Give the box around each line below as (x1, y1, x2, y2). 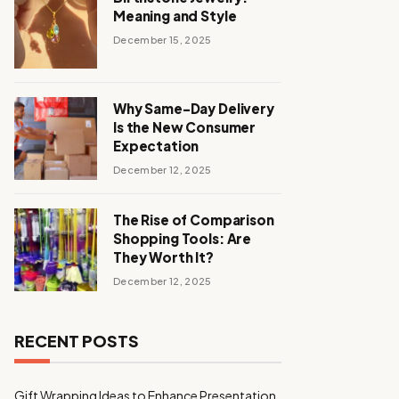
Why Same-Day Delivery (113, 100, 274, 117)
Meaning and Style (113, 7, 237, 24)
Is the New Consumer (113, 118, 256, 135)
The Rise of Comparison (113, 211, 274, 228)
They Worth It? (113, 248, 214, 265)
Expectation (113, 137, 199, 154)
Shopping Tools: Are (113, 230, 252, 247)
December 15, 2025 (113, 34, 212, 45)
